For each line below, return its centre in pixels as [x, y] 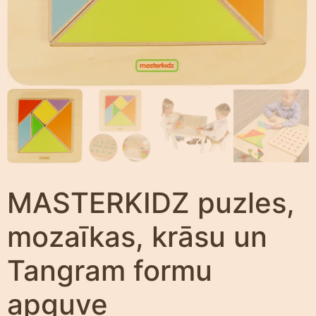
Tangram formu [110, 271]
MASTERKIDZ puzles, [151, 203]
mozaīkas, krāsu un [137, 237]
